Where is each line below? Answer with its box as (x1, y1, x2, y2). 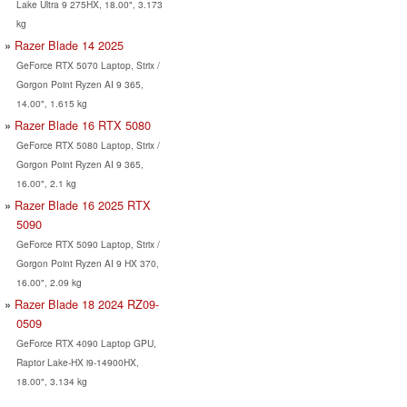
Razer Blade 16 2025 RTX (15, 195, 151, 213)
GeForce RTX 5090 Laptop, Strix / (15, 236, 160, 251)
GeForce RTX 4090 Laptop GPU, (15, 335, 156, 350)
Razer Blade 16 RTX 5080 (15, 115, 151, 134)
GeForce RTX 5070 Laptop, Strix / (15, 57, 160, 72)
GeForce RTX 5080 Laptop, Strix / (15, 137, 160, 152)
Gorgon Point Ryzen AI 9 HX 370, (15, 255, 159, 270)
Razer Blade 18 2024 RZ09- (15, 294, 159, 313)
